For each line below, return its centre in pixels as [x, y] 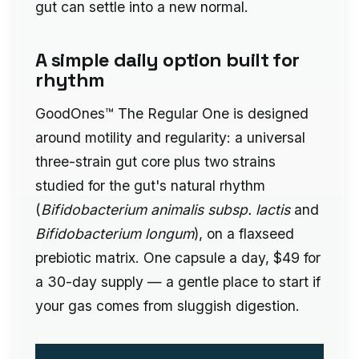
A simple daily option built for [167, 60]
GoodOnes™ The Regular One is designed [172, 113]
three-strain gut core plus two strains [156, 161]
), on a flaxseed [244, 233]
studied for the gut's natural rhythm [151, 185]
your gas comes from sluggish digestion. [168, 305]
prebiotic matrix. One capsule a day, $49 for [178, 257]
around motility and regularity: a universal [171, 137]
